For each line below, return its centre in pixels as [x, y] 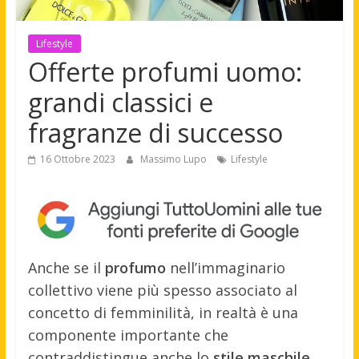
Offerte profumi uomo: [165, 72]
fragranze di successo [155, 133]
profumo [135, 268]
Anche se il [66, 268]
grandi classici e [120, 102]
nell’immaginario [225, 268]
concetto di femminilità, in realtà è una [163, 313]
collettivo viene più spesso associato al [162, 290]
